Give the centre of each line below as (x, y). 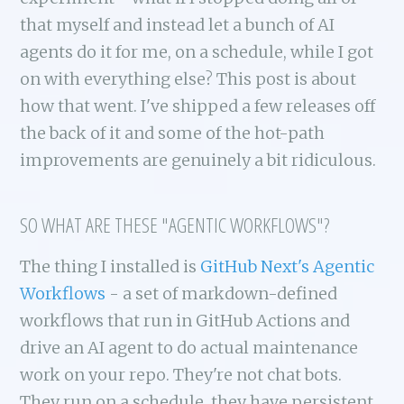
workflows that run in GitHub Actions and (185, 320)
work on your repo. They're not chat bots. (181, 374)
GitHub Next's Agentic (288, 266)
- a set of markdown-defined (222, 293)
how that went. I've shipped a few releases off (198, 106)
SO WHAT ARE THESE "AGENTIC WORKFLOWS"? (175, 225)
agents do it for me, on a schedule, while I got (197, 51)
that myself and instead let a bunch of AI (178, 24)
